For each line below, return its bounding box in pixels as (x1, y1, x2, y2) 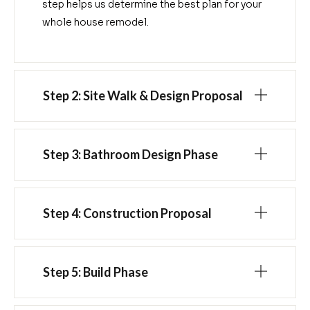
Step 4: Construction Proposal (43, 205, 212, 221)
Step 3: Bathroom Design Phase (43, 146, 218, 162)
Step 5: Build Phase (43, 264, 148, 280)
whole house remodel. (42, 16, 149, 29)
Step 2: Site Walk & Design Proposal (43, 87, 243, 103)
